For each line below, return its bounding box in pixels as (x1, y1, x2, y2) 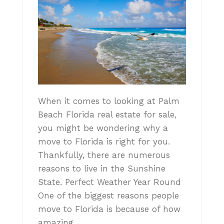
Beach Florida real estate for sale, (38, 109, 176, 119)
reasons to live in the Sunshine (38, 163, 165, 173)
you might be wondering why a (38, 122, 168, 133)
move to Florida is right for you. (38, 136, 170, 146)
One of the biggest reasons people (38, 190, 179, 200)
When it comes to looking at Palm (38, 95, 179, 106)
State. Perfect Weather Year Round (38, 176, 181, 187)
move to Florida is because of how (38, 203, 180, 214)
